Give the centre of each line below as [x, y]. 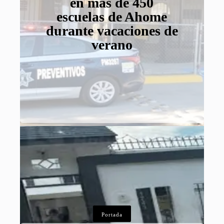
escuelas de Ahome [112, 17]
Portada [112, 215]
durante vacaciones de [112, 31]
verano [112, 45]
